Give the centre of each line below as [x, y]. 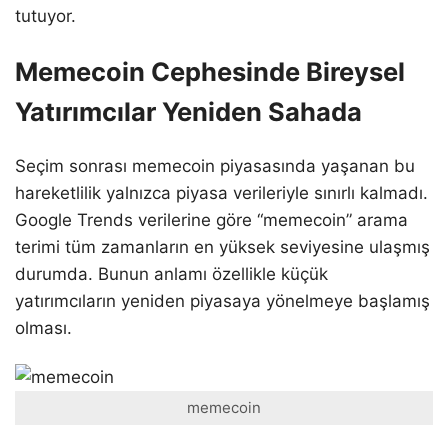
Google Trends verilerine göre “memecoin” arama [211, 219]
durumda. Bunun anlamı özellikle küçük [171, 273]
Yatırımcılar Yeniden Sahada [188, 111]
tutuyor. [45, 15]
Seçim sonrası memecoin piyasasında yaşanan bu [215, 165]
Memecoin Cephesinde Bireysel [210, 71]
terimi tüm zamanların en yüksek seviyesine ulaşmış [222, 246]
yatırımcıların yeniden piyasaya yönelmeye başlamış [222, 300]
